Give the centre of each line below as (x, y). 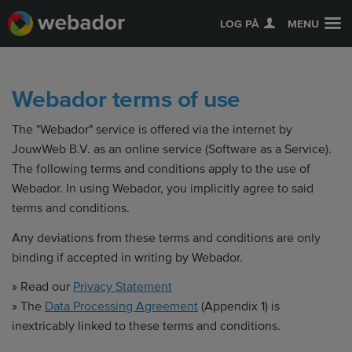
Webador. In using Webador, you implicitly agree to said (163, 189)
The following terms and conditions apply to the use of (161, 169)
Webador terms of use (126, 99)
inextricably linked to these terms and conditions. (146, 326)
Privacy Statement (123, 287)
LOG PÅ (239, 24)
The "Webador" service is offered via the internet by (152, 130)
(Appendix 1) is (239, 306)
